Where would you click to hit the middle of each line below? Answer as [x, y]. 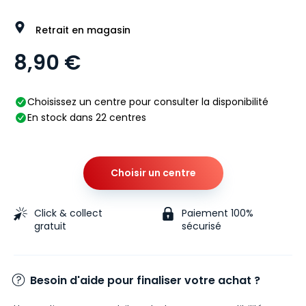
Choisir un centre [153, 173]
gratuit [50, 226]
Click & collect [68, 213]
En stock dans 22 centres [87, 118]
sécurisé [202, 226]
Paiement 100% [218, 213]
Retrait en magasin [82, 30]
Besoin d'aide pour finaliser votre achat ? [145, 280]
